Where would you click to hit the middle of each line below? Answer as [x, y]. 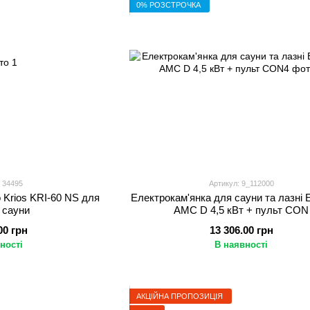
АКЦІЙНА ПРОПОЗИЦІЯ [179, 296]
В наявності [241, 245]
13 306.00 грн [241, 230]
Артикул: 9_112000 [241, 183]
